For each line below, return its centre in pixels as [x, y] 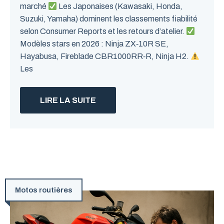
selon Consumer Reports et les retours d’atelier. [103, 31]
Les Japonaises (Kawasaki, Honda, [120, 6]
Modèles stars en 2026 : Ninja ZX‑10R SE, [94, 44]
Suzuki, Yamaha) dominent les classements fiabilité [109, 19]
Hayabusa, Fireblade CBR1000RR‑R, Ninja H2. [105, 56]
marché [34, 6]
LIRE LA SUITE [68, 100]
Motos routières [44, 190]
